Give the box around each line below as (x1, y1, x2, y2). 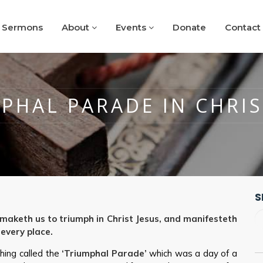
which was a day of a (146, 248, 237, 259)
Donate (173, 22, 206, 33)
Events (116, 22, 149, 33)
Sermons (2, 22, 43, 33)
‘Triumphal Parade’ (62, 248, 147, 259)
